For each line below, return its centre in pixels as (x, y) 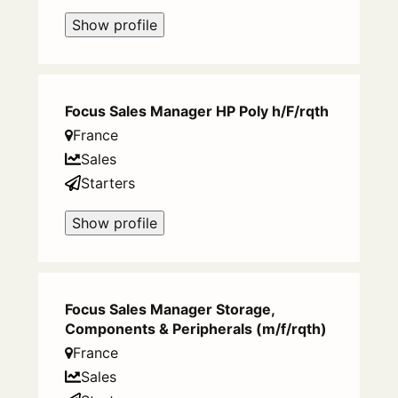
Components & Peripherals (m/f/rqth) (195, 329)
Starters (107, 183)
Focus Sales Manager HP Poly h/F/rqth (196, 111)
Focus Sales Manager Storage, (169, 310)
